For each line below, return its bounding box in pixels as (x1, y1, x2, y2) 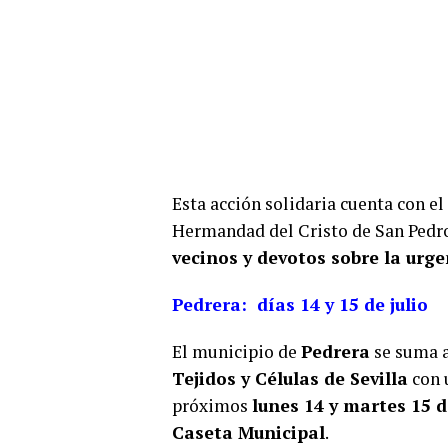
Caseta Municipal (172, 420, 325, 444)
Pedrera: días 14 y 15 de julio (172, 292, 428, 316)
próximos (172, 393, 252, 417)
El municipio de (172, 339, 301, 363)
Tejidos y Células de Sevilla (172, 366, 408, 390)
